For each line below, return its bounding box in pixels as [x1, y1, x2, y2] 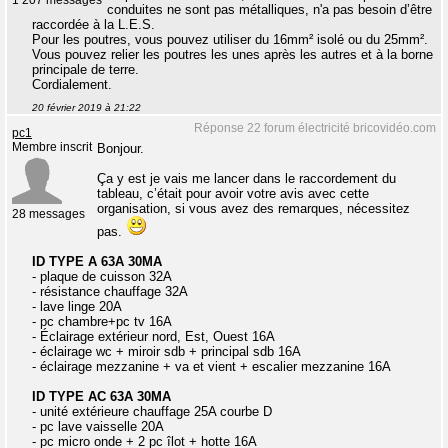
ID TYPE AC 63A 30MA [32, 389, 171, 405]
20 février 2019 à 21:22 [32, 102, 141, 114]
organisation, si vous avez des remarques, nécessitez [97, 201, 410, 217]
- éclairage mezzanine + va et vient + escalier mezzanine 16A [32, 359, 391, 375]
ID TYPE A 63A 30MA [32, 254, 162, 270]
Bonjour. [97, 141, 144, 157]
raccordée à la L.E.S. [32, 17, 155, 33]
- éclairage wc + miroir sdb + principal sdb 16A [32, 344, 301, 360]
